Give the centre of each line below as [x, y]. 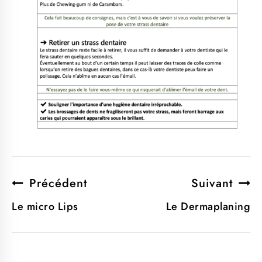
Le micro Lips [45, 207]
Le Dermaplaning [208, 207]
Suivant [212, 184]
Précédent [58, 184]
